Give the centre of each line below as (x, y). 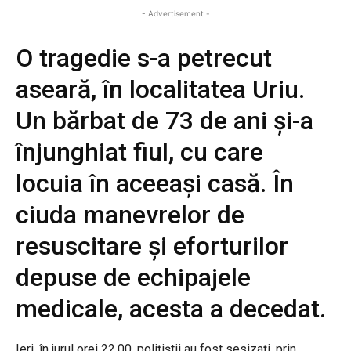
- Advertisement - (175, 13)
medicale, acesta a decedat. (171, 308)
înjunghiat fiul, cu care (139, 152)
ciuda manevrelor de (130, 214)
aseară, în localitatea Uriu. (160, 89)
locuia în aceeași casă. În (155, 183)
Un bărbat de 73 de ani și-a (165, 120)
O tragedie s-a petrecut (144, 58)
